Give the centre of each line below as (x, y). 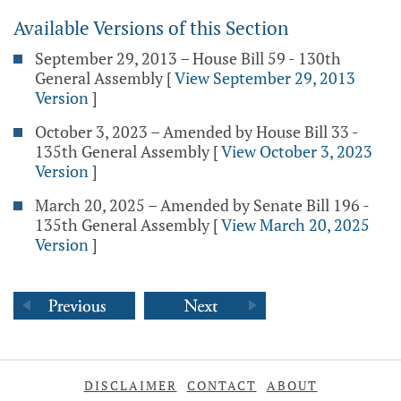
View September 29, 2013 (265, 78)
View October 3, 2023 (297, 151)
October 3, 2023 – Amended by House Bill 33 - (196, 132)
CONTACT (222, 385)
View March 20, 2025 (295, 225)
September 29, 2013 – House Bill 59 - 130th (188, 58)
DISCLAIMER (130, 385)
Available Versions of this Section (151, 28)
